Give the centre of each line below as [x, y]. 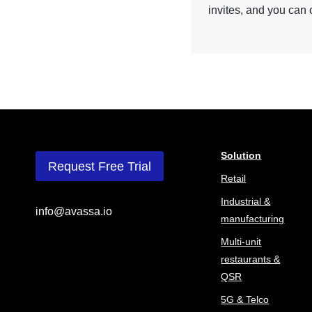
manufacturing [253, 219]
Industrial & [246, 202]
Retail [234, 179]
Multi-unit [241, 242]
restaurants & [251, 259]
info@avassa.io [74, 211]
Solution [241, 156]
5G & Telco [245, 300]
